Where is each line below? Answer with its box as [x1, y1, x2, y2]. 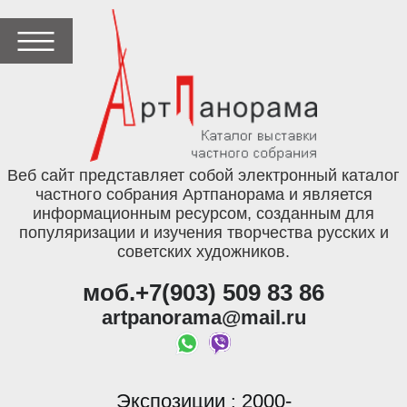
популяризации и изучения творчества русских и [18, 223, 389, 243]
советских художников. [117, 243, 290, 262]
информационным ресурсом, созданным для [33, 204, 374, 223]
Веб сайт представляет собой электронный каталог [7, 166, 400, 185]
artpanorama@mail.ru [101, 306, 306, 330]
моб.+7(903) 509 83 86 [83, 280, 324, 306]
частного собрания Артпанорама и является [35, 185, 372, 204]
